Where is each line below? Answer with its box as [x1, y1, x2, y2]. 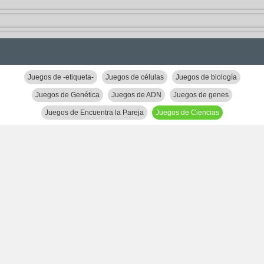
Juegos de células [105, 73, 164, 81]
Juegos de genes [173, 91, 229, 99]
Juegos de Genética [35, 91, 100, 99]
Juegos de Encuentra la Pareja [45, 108, 144, 117]
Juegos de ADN [111, 91, 161, 99]
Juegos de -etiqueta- [27, 73, 94, 81]
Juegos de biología [175, 73, 237, 81]
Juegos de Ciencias [156, 108, 219, 117]
